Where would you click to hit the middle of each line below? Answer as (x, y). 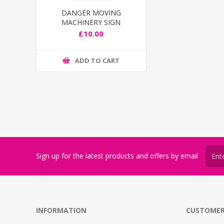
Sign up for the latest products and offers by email (117, 156)
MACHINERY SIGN (91, 22)
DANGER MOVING (91, 12)
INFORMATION (61, 210)
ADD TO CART (97, 61)
